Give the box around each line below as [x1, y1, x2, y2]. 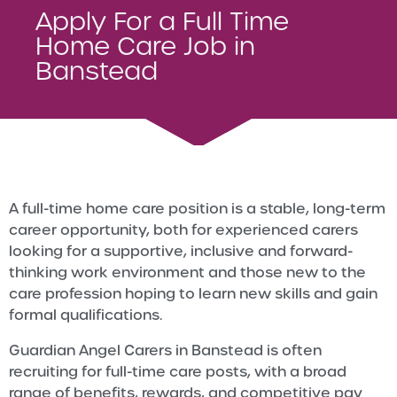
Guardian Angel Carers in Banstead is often [9, 340, 322, 360]
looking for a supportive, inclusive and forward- [9, 241, 353, 261]
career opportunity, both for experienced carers [9, 220, 358, 239]
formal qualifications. [9, 305, 162, 324]
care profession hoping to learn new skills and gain [9, 284, 378, 303]
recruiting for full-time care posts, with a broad [9, 362, 346, 381]
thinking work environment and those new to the [9, 262, 366, 282]
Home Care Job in [35, 29, 255, 62]
